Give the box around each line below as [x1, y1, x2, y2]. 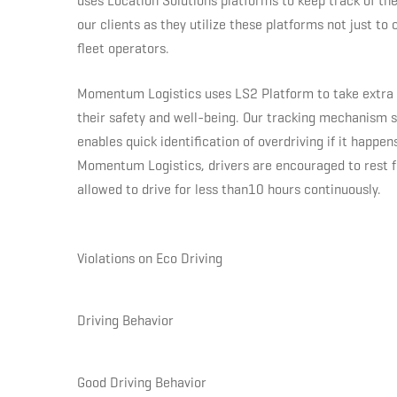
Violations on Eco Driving [77, 250, 222, 268]
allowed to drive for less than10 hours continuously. [77, 181, 381, 198]
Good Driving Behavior [77, 374, 206, 392]
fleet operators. [77, 40, 169, 58]
